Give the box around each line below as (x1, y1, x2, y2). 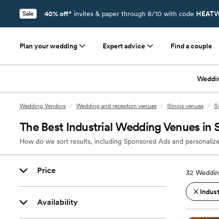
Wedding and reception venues (76, 103, 156, 109)
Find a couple (171, 42, 212, 50)
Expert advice (103, 42, 145, 50)
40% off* (44, 10, 72, 18)
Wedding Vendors (20, 103, 66, 109)
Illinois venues (167, 103, 203, 109)
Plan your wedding (20, 42, 77, 50)
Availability (37, 197, 78, 207)
